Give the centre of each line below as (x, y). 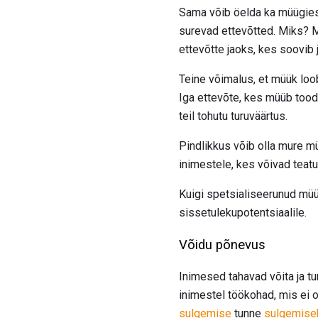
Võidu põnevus (222, 245)
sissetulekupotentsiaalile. (243, 213)
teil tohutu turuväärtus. (233, 116)
